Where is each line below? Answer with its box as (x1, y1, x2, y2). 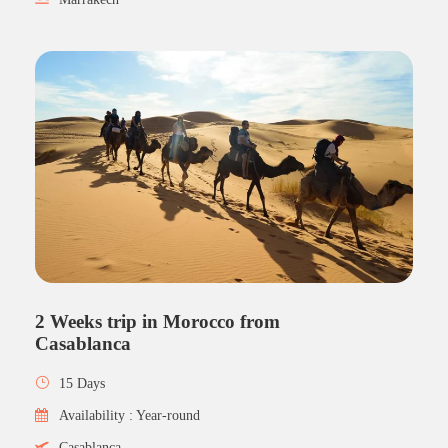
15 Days (59, 375, 105, 391)
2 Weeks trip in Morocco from (35, 310, 280, 332)
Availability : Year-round (59, 407, 200, 423)
